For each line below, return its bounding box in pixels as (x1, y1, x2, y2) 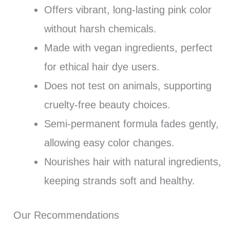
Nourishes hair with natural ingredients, (44, 156, 221, 167)
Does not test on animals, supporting (44, 80, 212, 91)
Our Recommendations (13, 209, 119, 221)
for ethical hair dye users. (44, 61, 160, 72)
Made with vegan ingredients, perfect (44, 42, 213, 53)
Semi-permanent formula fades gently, (44, 118, 219, 129)
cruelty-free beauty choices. (44, 99, 170, 110)
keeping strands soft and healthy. (44, 175, 195, 186)
